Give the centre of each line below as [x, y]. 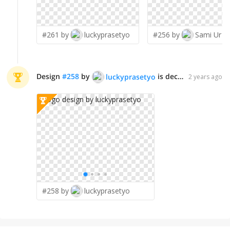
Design [49, 76]
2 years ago [205, 77]
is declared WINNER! [167, 76]
